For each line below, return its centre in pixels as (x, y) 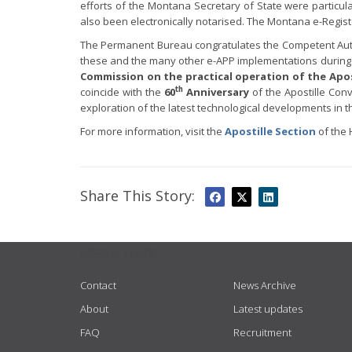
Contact (98, 285)
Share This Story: (137, 196)
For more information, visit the (152, 131)
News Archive (265, 285)
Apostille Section (270, 131)
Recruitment (262, 332)
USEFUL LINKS (117, 254)
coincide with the (122, 92)
